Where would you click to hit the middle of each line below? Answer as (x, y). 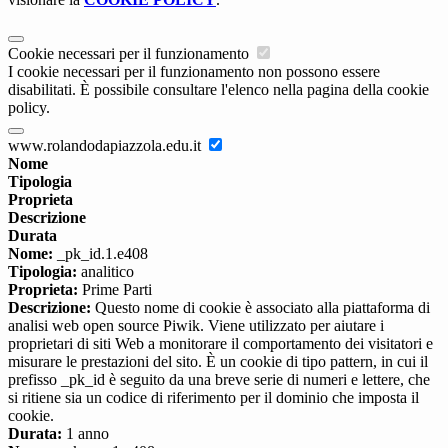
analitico (105, 272)
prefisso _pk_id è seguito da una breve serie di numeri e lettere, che (219, 380)
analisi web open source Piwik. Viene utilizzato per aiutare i (196, 326)
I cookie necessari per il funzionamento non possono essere (194, 72)
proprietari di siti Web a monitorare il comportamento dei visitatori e (220, 344)
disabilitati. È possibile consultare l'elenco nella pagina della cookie (218, 90)
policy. (29, 108)
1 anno (85, 434)
